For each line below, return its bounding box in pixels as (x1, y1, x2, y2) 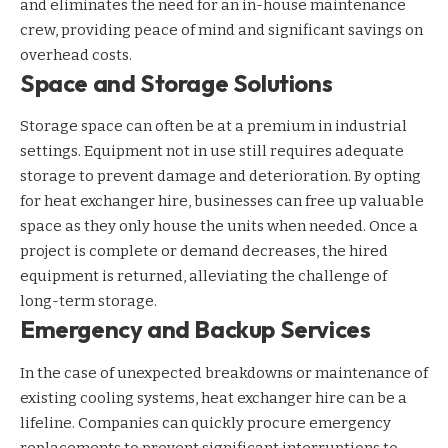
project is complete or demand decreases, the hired (20, 242, 388, 261)
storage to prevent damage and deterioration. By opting (20, 167, 421, 186)
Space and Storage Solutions (20, 68, 333, 99)
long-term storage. (20, 292, 157, 311)
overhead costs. (20, 46, 132, 65)
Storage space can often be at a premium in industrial (20, 117, 407, 136)
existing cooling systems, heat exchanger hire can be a (20, 388, 407, 407)
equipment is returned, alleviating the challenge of (20, 267, 387, 286)
